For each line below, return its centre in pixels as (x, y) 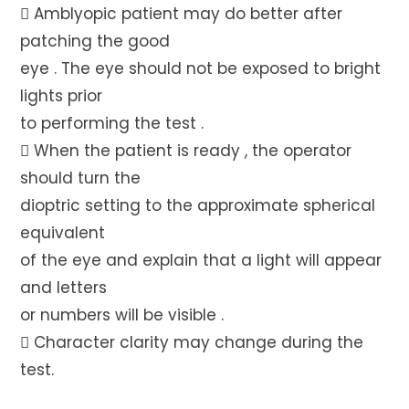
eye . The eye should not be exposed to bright (201, 68)
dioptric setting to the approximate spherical (198, 205)
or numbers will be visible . (122, 315)
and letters (64, 288)
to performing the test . (112, 123)
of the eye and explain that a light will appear (201, 260)
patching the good (95, 41)
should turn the (81, 178)
